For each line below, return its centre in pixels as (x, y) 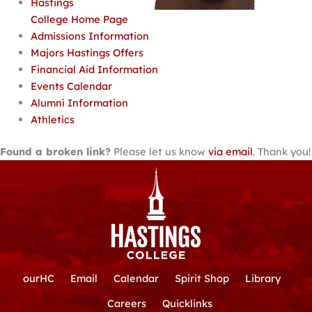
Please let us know (159, 152)
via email (231, 152)
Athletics (52, 120)
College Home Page (79, 19)
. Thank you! (282, 152)
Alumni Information (79, 103)
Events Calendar (71, 86)
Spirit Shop (202, 278)
